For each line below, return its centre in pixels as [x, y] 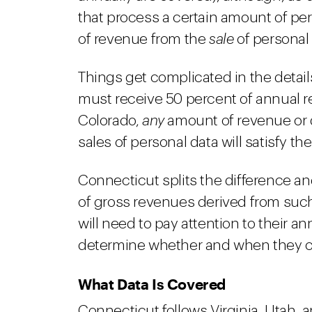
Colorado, [110, 121]
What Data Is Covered [152, 284]
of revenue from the [144, 39]
